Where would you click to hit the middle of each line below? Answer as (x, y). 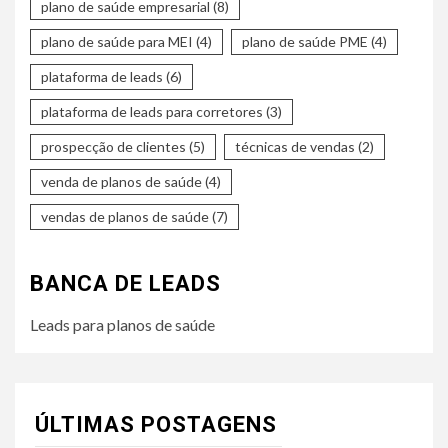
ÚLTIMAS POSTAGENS (156, 424)
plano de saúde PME (305, 41)
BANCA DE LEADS (125, 283)
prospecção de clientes (113, 146)
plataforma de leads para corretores (152, 111)
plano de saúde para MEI (117, 41)
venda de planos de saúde (121, 181)
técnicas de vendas (295, 146)
